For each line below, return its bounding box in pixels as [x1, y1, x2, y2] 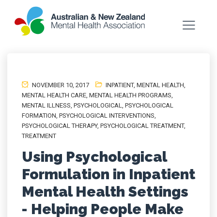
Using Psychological [22, 148, 167, 165]
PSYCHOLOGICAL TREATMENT [100, 122, 184, 129]
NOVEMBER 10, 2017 [31, 81, 89, 89]
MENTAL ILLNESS [22, 102, 71, 109]
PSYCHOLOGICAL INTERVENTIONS [59, 112, 155, 119]
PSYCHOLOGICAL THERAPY [22, 122, 97, 129]
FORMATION [22, 112, 56, 119]
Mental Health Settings [22, 183, 188, 200]
